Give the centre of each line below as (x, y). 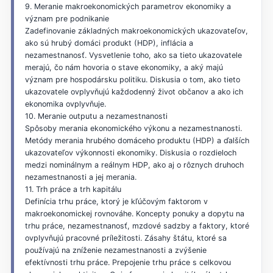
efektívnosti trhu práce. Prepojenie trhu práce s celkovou (128, 262)
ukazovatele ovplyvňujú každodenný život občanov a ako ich (134, 91)
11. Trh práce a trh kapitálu (73, 189)
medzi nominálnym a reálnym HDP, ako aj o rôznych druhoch (134, 165)
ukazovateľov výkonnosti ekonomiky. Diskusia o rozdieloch (130, 152)
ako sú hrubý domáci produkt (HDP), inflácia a (109, 43)
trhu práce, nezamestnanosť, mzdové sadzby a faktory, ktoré (137, 225)
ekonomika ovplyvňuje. (65, 104)
